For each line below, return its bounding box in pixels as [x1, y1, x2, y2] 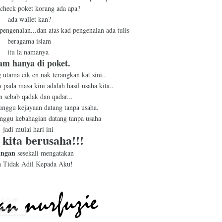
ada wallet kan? [7, 14, 51, 24]
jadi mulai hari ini [2, 124, 56, 134]
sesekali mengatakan [17, 148, 76, 158]
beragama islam [7, 36, 51, 46]
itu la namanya [7, 47, 51, 56]
